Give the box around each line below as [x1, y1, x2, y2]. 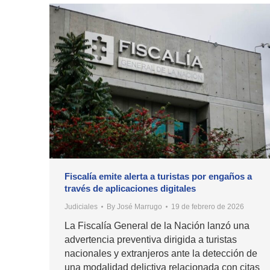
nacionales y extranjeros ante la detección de [64, 248, 257, 259]
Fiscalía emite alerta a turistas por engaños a [64, 171, 252, 182]
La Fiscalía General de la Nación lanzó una [64, 221, 250, 231]
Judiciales [64, 202, 98, 212]
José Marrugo [117, 202, 162, 212]
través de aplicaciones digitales [64, 183, 196, 194]
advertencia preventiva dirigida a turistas [64, 234, 237, 245]
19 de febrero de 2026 [171, 202, 244, 212]
